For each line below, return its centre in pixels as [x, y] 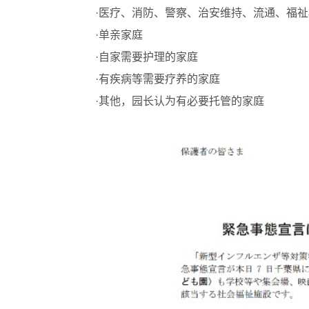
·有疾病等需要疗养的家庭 [157, 79]
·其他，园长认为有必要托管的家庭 [179, 101]
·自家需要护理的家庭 [146, 57]
